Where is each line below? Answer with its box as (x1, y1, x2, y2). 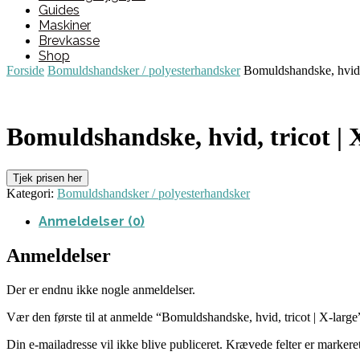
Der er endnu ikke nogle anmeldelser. (6, 282, 195, 297)
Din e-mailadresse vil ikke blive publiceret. (6, 337, 223, 351)
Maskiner (39, 18, 91, 33)
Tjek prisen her (13, 171, 82, 184)
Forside (6, 63, 44, 77)
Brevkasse (39, 33, 100, 48)
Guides (39, 2, 80, 18)
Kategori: (6, 186, 57, 200)
